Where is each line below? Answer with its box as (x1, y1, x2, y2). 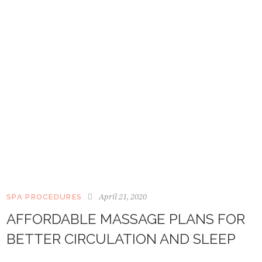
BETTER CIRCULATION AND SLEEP (6, 230, 236, 248)
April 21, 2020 (99, 191, 147, 202)
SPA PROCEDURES (6, 192, 82, 202)
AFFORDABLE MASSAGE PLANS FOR (6, 211, 245, 228)
